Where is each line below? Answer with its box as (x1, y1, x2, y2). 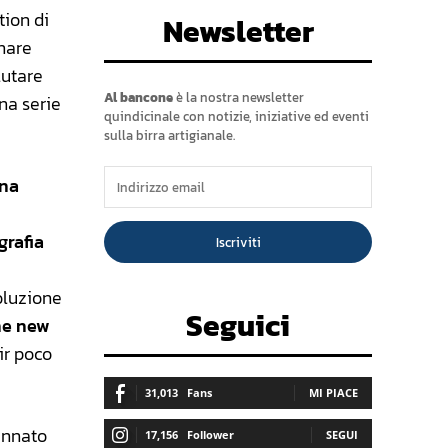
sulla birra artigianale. (104, 126, 235, 146)
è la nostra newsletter (173, 88, 304, 108)
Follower (187, 427, 234, 443)
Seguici (186, 303, 290, 349)
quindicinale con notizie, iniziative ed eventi (104, 107, 369, 127)
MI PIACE (309, 385, 358, 401)
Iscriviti (215, 232, 261, 252)
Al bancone (104, 88, 173, 108)
